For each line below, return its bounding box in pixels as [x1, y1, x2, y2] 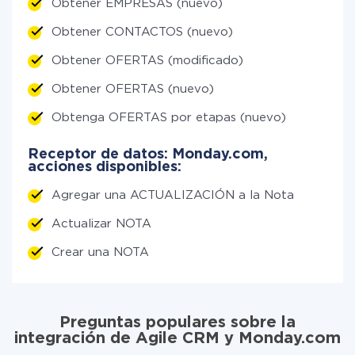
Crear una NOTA [52, 247, 149, 258]
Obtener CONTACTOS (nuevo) [52, 27, 233, 37]
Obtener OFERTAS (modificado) [52, 55, 243, 66]
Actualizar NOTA [52, 219, 151, 229]
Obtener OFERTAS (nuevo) [52, 84, 214, 94]
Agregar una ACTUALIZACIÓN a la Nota [52, 190, 294, 200]
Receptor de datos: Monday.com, [28, 148, 268, 161]
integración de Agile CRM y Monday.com [14, 331, 341, 345]
